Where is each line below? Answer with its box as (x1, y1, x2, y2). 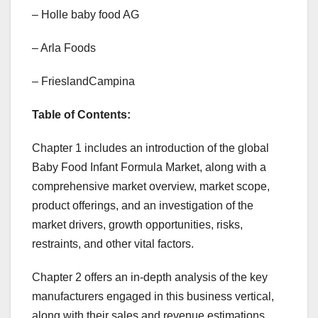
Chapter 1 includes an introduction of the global (32, 142, 269, 155)
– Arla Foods (32, 42, 96, 55)
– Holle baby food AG (32, 9, 139, 21)
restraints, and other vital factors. (32, 238, 194, 251)
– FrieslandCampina (32, 75, 135, 88)
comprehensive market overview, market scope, (32, 180, 270, 193)
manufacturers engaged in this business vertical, (32, 290, 274, 303)
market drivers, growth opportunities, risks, (32, 219, 243, 231)
